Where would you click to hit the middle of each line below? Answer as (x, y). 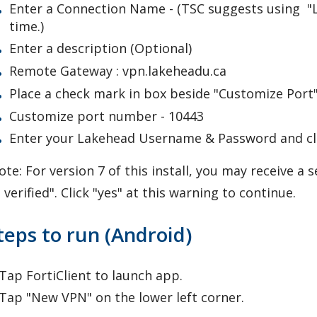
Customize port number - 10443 (107, 116)
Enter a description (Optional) (101, 48)
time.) (27, 26)
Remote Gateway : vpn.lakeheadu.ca (118, 71)
